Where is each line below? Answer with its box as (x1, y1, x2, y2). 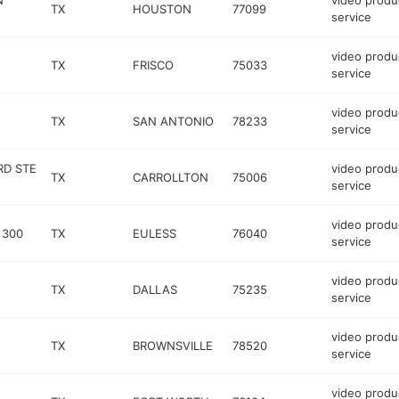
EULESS (133, 225, 177, 240)
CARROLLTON (133, 169, 209, 184)
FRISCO (133, 57, 175, 72)
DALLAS (133, 281, 178, 297)
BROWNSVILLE (133, 338, 214, 353)
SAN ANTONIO (133, 113, 215, 128)
